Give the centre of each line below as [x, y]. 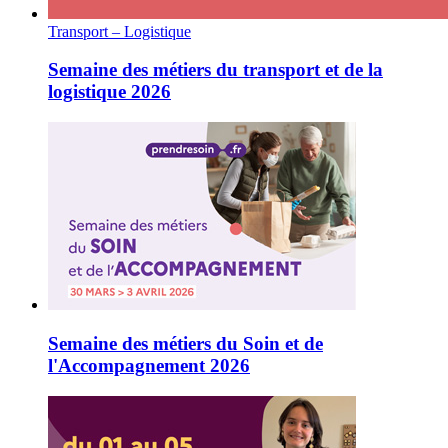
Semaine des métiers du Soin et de [185, 343]
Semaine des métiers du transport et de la [215, 70]
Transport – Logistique [119, 31]
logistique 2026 [109, 92]
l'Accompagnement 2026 [149, 365]
